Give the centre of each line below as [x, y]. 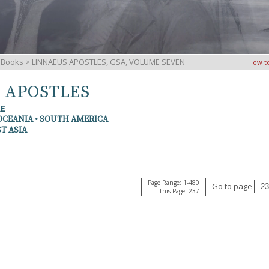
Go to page [233, 186]
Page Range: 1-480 [174, 183]
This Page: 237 [179, 191]
